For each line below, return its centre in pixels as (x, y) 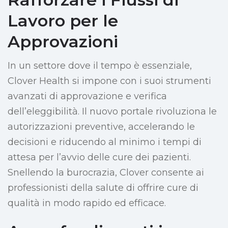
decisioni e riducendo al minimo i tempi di (105, 142)
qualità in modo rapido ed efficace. (87, 203)
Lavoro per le (63, 21)
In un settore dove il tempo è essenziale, (100, 66)
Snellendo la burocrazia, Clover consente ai (106, 173)
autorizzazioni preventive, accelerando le (101, 127)
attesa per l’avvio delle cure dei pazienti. (99, 158)
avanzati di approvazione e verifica (87, 96)
